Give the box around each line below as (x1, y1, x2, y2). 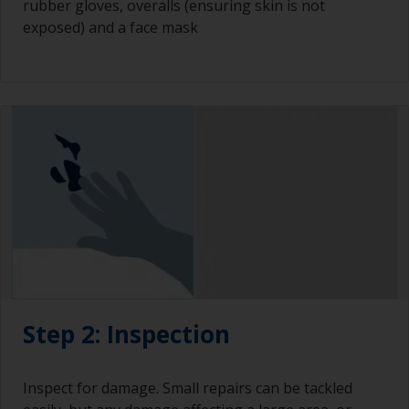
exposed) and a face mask (23, 17, 198, 38)
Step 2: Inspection (23, 317, 230, 351)
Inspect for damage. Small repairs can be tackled (23, 377, 352, 398)
